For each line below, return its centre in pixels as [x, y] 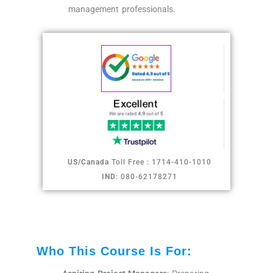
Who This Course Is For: [114, 251]
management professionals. [122, 9]
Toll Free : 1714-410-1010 [160, 162]
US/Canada [88, 162]
